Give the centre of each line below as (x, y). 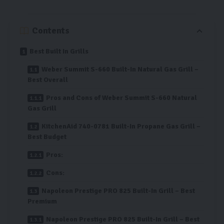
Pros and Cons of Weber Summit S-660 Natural (121, 98)
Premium (42, 201)
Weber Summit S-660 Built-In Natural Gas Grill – (120, 69)
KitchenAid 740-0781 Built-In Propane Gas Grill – (121, 126)
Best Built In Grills (59, 51)
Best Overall (48, 80)
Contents (51, 31)
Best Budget (47, 137)
